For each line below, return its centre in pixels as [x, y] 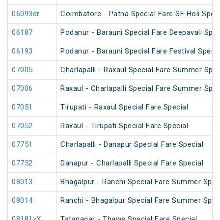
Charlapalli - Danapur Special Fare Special [132, 145]
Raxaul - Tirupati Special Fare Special [124, 126]
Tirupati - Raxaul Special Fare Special [124, 107]
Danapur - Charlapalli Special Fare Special [132, 163]
